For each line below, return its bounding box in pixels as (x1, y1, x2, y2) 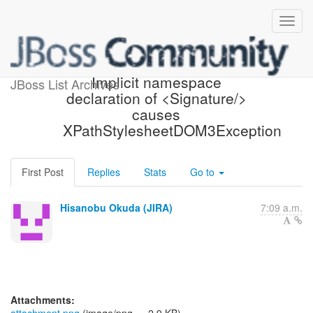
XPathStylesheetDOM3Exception (62, 119, 282, 140)
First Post (22, 165, 64, 179)
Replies (87, 165, 120, 179)
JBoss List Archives (10, 75, 119, 93)
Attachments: (10, 293, 75, 307)
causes (132, 103, 181, 124)
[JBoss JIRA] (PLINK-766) (70, 55, 242, 76)
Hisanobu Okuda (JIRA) (60, 201, 173, 214)
